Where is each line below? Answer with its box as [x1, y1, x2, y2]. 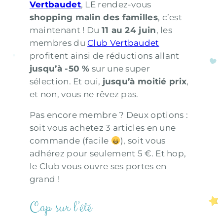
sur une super [89, 63, 150, 74]
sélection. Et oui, [29, 76, 103, 86]
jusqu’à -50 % [29, 63, 90, 74]
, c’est [157, 12, 183, 22]
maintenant [29, 25, 80, 35]
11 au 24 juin [101, 25, 156, 35]
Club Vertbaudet [87, 37, 159, 48]
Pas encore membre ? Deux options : [29, 110, 188, 120]
